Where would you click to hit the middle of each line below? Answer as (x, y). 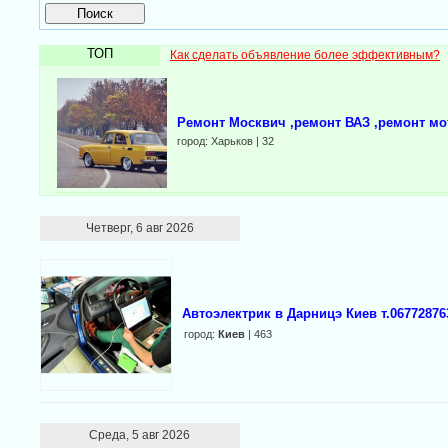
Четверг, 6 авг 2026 (140, 228)
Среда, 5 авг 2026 (140, 435)
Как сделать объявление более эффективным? (305, 55)
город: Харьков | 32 (225, 141)
